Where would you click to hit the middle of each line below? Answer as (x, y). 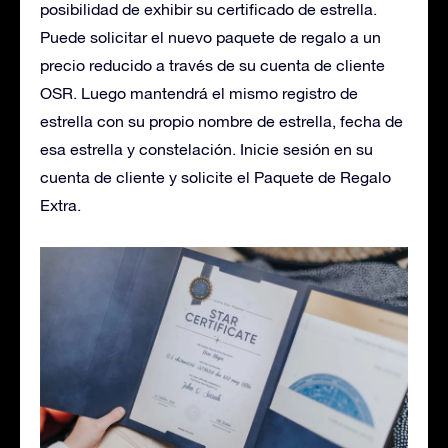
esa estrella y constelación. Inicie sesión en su (206, 148)
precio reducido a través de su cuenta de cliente (212, 64)
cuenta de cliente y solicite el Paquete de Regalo (215, 176)
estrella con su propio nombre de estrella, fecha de (221, 120)
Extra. (60, 204)
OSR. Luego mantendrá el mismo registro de (199, 92)
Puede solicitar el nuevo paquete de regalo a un (210, 36)
